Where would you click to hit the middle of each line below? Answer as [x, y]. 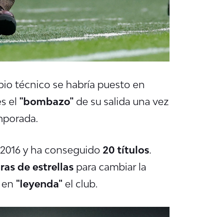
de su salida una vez [121, 101]
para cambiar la [110, 166]
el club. [83, 183]
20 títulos [125, 149]
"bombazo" [45, 101]
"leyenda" [39, 183]
